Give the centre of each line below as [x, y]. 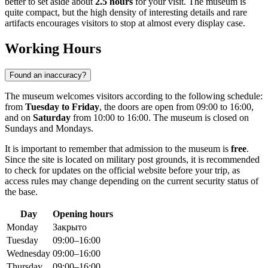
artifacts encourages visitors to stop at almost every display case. [125, 23]
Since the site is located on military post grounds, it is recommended [132, 160]
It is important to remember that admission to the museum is [118, 149]
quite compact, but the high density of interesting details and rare [126, 13]
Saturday [52, 118]
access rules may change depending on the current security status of [132, 181]
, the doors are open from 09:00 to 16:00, [176, 107]
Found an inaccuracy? [48, 75]
